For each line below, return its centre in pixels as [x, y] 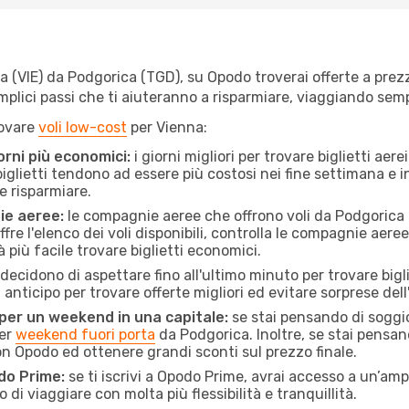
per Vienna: [167, 127]
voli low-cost [83, 127]
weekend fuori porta [85, 335]
